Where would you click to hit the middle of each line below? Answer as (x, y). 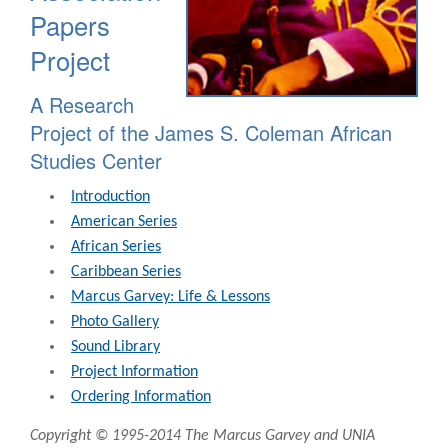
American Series (124, 221)
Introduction (110, 196)
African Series (116, 246)
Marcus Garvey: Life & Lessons (170, 296)
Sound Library (115, 346)
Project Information (134, 371)
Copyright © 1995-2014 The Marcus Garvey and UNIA (202, 435)
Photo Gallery (115, 321)
